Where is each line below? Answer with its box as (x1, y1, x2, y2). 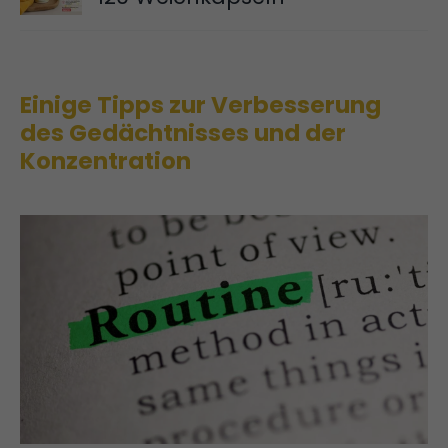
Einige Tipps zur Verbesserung (20, 88, 381, 121)
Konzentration (20, 144, 191, 177)
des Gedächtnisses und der (20, 116, 346, 149)
